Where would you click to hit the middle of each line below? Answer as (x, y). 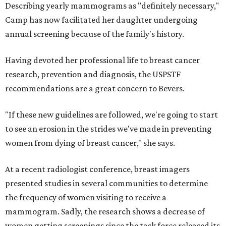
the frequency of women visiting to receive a (86, 197)
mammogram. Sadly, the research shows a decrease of (105, 211)
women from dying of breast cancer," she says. (90, 143)
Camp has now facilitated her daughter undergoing (101, 20)
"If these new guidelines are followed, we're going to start (111, 115)
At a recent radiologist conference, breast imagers (97, 169)
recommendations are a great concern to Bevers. (95, 88)
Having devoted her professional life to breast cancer (102, 60)
